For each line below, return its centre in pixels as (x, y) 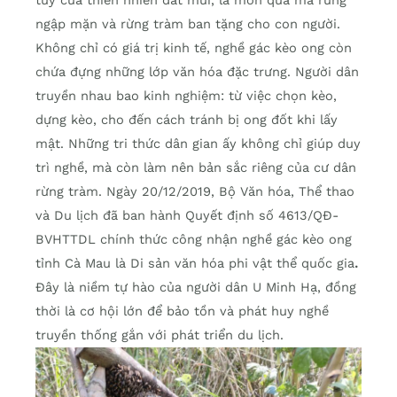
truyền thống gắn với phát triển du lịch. (160, 335)
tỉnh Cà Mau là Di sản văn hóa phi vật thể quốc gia (195, 264)
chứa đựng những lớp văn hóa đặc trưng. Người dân (197, 72)
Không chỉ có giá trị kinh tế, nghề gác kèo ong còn (194, 48)
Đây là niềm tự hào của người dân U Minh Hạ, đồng (196, 288)
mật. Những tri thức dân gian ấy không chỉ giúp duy (198, 144)
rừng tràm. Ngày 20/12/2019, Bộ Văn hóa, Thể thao (195, 192)
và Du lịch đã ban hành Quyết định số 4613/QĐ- (187, 216)
